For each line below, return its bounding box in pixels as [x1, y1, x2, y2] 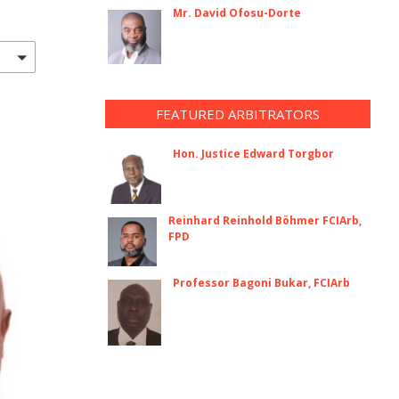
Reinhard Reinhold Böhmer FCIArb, [168, 212, 362, 228]
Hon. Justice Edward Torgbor [172, 145, 334, 161]
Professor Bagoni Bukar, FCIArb [172, 275, 350, 291]
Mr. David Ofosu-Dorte [172, 5, 301, 21]
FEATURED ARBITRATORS [155, 104, 320, 123]
